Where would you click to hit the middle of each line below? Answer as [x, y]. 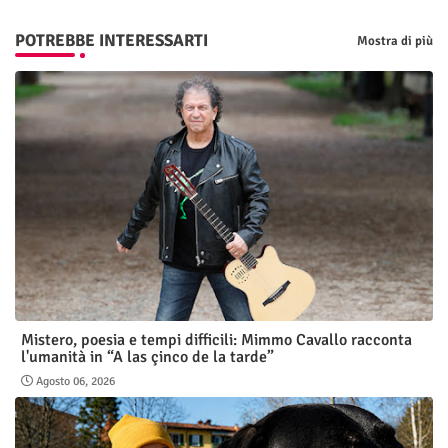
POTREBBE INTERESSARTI [111, 41]
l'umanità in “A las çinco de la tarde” [147, 357]
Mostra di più [395, 40]
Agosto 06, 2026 [75, 382]
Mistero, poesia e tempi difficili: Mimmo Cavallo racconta [216, 340]
